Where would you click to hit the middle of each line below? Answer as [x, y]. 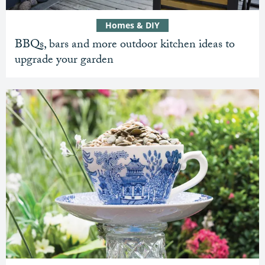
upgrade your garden [64, 61]
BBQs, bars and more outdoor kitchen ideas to [125, 46]
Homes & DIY [132, 25]
